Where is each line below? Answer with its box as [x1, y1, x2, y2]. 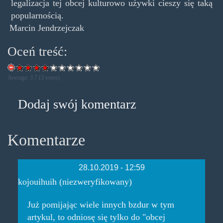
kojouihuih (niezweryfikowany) [17, 177, 132, 187]
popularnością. [10, 10, 64, 20]
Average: [7, 74, 30, 82]
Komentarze [7, 131, 85, 149]
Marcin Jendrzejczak [9, 22, 85, 33]
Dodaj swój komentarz [17, 97, 136, 112]
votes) [44, 74, 60, 82]
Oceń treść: [7, 44, 67, 59]
